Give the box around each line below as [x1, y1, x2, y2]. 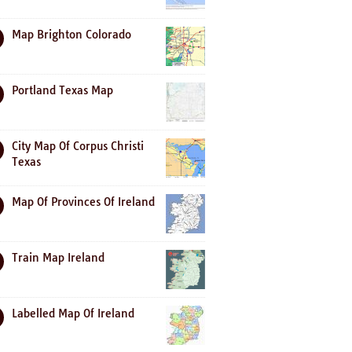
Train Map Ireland [12, 251, 104, 265]
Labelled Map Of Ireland [12, 306, 134, 321]
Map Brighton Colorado [12, 27, 131, 42]
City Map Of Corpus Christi [12, 139, 144, 153]
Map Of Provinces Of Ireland [12, 195, 155, 209]
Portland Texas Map [12, 83, 113, 97]
